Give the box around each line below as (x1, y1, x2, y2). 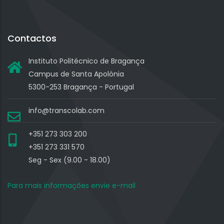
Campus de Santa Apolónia (28, 68, 124, 79)
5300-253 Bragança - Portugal (28, 81, 134, 92)
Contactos (7, 31, 56, 44)
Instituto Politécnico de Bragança (28, 55, 144, 66)
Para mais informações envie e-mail (7, 180, 135, 190)
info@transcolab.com (28, 105, 104, 115)
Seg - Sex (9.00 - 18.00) (28, 154, 110, 165)
